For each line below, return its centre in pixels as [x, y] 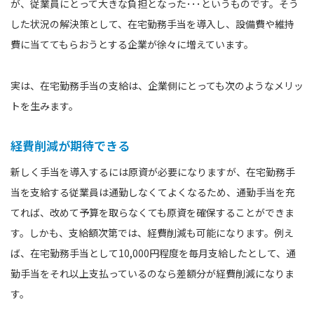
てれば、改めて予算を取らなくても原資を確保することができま [152, 212]
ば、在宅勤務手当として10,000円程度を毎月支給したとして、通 [153, 253]
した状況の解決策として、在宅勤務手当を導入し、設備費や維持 [152, 23]
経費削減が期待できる [70, 145]
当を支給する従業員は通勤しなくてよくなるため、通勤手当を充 [153, 192]
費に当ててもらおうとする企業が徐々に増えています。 [132, 44]
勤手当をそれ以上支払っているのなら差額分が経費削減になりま [152, 273]
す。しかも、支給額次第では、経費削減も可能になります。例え [152, 232]
